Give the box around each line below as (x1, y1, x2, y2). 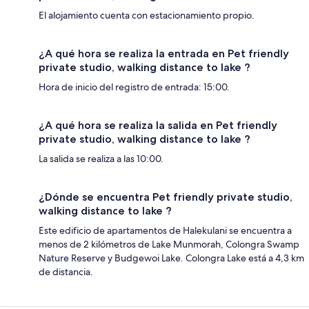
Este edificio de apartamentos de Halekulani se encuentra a (39, 224, 292, 237)
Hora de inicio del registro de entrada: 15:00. (39, 81, 230, 93)
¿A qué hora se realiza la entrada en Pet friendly (39, 47, 289, 60)
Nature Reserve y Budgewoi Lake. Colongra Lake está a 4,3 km (39, 252, 304, 264)
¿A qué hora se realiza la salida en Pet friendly (39, 119, 277, 132)
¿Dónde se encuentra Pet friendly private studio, (39, 190, 292, 203)
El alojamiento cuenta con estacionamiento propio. (39, 9, 255, 21)
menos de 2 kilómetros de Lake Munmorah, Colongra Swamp (39, 238, 299, 250)
